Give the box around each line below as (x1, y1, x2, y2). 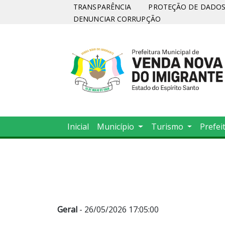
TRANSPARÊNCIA (73, 2, 132, 12)
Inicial (67, 121, 89, 133)
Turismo (151, 121, 185, 133)
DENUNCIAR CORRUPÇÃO (73, 14, 161, 24)
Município (97, 121, 136, 133)
